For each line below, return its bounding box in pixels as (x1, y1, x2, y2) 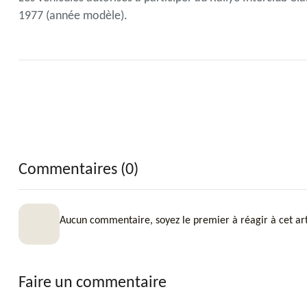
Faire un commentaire (19, 274, 167, 291)
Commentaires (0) (19, 161, 138, 178)
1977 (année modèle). (19, 9, 127, 23)
